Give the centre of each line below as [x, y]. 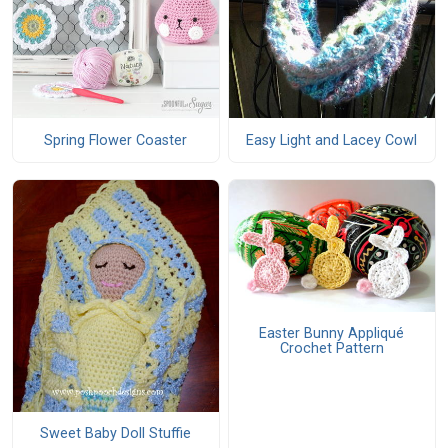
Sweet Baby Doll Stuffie [116, 434]
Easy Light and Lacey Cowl [332, 140]
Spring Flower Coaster [116, 140]
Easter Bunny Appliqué [332, 333]
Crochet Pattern [331, 348]
